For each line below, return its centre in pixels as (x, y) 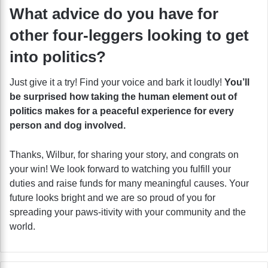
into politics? (58, 57)
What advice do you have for (114, 13)
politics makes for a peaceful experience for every (122, 111)
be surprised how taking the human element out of (123, 96)
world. (22, 226)
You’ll (237, 82)
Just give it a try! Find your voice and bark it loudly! (117, 82)
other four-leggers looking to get (129, 35)
